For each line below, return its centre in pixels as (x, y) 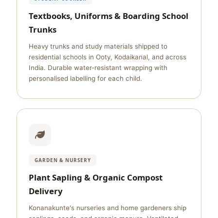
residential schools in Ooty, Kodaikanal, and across (108, 57)
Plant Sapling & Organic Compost (96, 177)
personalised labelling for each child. (85, 78)
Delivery (46, 191)
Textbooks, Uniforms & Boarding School (109, 16)
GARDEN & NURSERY (63, 160)
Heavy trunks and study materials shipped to (98, 46)
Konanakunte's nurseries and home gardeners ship (108, 208)
